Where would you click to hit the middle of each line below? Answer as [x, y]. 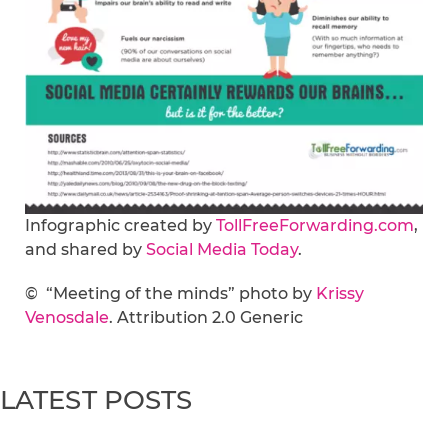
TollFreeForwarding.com [315, 225]
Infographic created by [120, 225]
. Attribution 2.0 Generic [206, 317]
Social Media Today [222, 249]
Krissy [340, 293]
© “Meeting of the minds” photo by [170, 293]
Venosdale [67, 317]
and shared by [85, 249]
